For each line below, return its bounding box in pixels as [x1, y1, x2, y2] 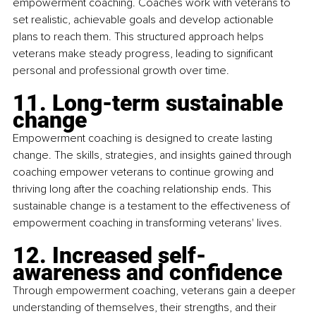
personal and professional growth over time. [13, 63, 229, 78]
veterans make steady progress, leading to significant [13, 47, 276, 61]
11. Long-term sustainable [13, 90, 288, 117]
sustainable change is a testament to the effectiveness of [13, 199, 293, 214]
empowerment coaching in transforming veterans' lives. [13, 216, 282, 231]
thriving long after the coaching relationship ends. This [13, 182, 274, 197]
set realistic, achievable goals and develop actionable [13, 13, 276, 28]
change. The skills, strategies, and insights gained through [13, 148, 294, 163]
